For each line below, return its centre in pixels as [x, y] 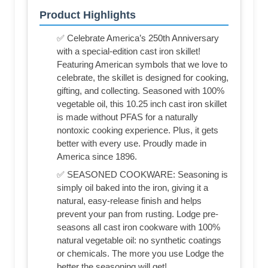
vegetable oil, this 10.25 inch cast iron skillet [142, 104]
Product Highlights [88, 15]
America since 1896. [97, 157]
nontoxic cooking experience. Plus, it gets [138, 130]
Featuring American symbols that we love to [142, 65]
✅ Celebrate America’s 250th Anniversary [138, 38]
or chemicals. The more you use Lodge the [140, 254]
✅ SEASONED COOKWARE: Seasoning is [142, 175]
